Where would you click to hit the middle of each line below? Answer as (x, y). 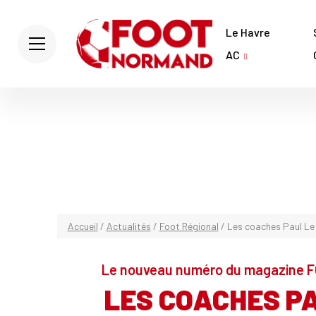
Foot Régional (189, 226)
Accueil (83, 226)
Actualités (128, 226)
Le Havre (248, 32)
